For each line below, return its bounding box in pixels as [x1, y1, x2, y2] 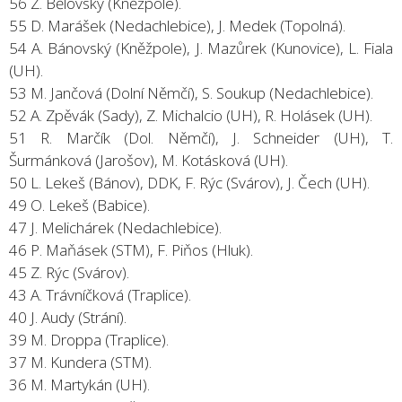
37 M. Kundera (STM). [9, 351, 152, 372]
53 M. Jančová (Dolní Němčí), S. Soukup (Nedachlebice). [9, 82, 373, 103]
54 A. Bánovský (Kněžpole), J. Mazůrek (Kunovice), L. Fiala [9, 37, 393, 58]
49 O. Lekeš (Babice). [9, 194, 150, 215]
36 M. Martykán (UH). [9, 373, 150, 395]
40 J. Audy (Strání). [9, 306, 127, 328]
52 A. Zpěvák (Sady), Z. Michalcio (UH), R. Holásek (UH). [9, 104, 372, 126]
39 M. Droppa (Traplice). [9, 328, 169, 350]
